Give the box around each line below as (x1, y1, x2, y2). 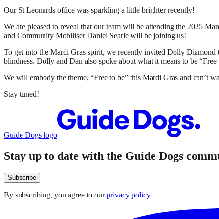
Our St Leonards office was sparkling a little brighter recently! (4, 5, 195, 14)
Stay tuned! (4, 89, 39, 98)
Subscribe (8, 174, 36, 181)
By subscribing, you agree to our (4, 190, 107, 199)
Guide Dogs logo (4, 131, 57, 139)
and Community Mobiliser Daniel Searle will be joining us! (4, 31, 186, 40)
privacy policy (107, 190, 150, 199)
